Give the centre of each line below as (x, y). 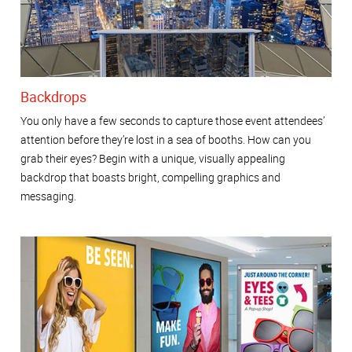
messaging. (48, 196)
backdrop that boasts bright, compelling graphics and (150, 177)
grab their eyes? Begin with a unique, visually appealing (153, 158)
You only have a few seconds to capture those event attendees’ (172, 120)
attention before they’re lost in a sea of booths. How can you (166, 139)
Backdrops (53, 97)
